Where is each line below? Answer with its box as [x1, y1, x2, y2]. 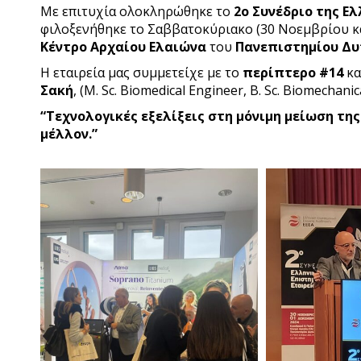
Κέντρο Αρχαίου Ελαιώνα [40, 37, 206, 56]
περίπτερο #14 [243, 63, 343, 81]
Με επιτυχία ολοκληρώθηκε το [40, 2, 234, 20]
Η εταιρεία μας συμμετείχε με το [40, 63, 243, 81]
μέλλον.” [40, 124, 98, 143]
